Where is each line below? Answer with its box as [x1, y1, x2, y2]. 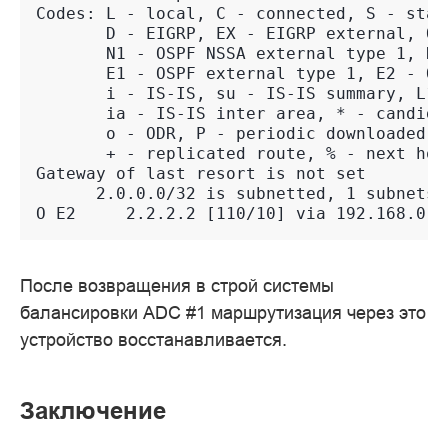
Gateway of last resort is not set [36, 164, 366, 184]
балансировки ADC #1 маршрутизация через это [20, 302, 426, 324]
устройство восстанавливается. [20, 329, 287, 351]
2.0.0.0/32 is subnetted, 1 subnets [36, 184, 436, 204]
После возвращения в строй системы [20, 275, 334, 297]
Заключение [20, 396, 166, 426]
